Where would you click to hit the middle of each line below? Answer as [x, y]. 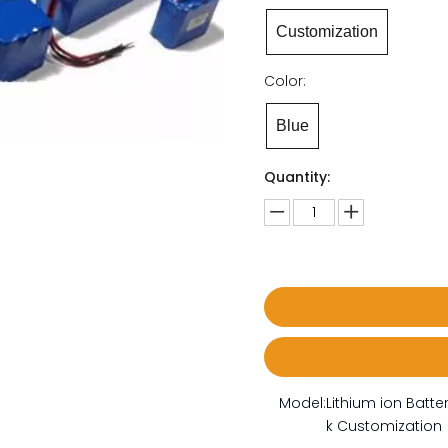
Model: [302, 403]
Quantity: [297, 177]
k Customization [384, 426]
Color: [285, 81]
